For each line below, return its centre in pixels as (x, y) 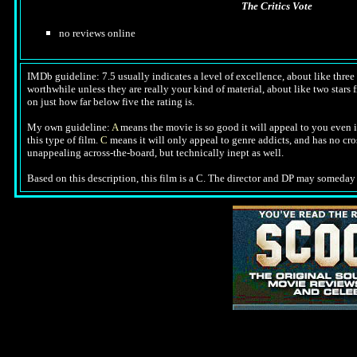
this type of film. (64, 140)
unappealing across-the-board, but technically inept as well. (155, 153)
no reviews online (97, 33)
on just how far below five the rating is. (111, 102)
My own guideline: (69, 127)
